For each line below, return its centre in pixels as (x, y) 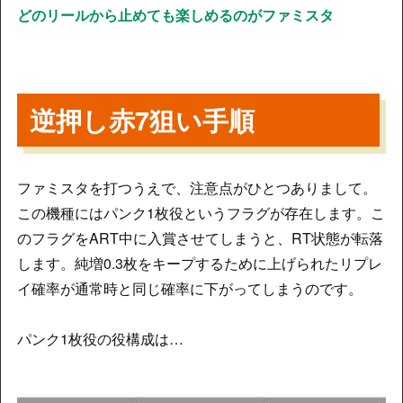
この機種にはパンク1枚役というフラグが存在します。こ (201, 213)
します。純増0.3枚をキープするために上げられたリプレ (199, 264)
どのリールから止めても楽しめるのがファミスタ (175, 15)
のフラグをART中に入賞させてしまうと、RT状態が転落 (200, 238)
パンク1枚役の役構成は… (100, 339)
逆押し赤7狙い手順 (143, 120)
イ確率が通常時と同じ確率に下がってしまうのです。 (189, 289)
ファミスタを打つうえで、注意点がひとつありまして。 (197, 188)
